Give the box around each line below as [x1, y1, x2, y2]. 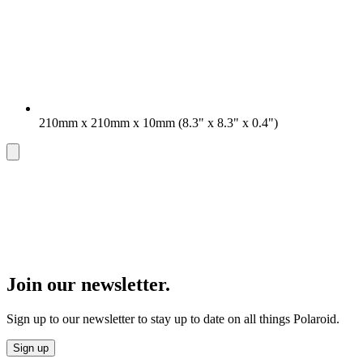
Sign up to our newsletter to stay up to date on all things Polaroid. [6, 311, 340, 326]
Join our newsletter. [6, 273, 170, 295]
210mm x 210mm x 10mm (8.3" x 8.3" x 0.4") [39, 116, 278, 130]
